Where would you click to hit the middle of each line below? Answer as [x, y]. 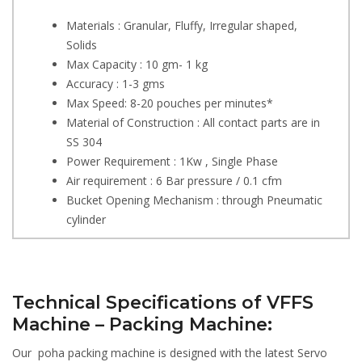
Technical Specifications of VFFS [163, 302]
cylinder [86, 219]
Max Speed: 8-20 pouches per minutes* [170, 103]
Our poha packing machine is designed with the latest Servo [170, 352]
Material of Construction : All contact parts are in [193, 122]
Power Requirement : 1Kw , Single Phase [172, 161]
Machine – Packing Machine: [142, 324]
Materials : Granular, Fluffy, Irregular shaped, [182, 25]
